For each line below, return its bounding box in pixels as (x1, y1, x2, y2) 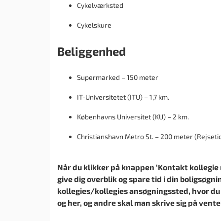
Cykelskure (77, 20, 111, 29)
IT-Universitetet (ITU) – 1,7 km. (77, 92, 169, 101)
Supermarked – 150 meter (77, 73, 158, 81)
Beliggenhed (57, 43, 126, 58)
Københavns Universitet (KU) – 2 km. (77, 112, 189, 121)
